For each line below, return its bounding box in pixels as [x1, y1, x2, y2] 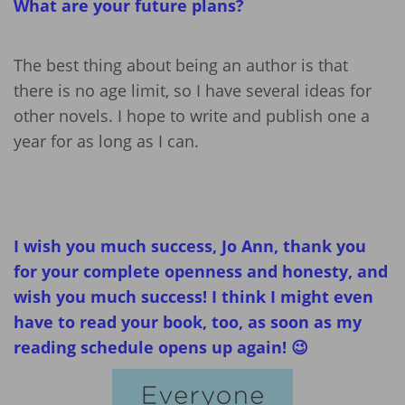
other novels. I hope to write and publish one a [14, 105, 370, 127]
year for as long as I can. [14, 130, 199, 153]
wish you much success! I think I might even [14, 285, 373, 307]
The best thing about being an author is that [14, 54, 348, 77]
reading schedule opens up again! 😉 [14, 335, 308, 358]
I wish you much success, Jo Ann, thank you [14, 234, 366, 257]
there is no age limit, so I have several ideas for [14, 80, 372, 102]
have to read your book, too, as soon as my [14, 310, 362, 333]
